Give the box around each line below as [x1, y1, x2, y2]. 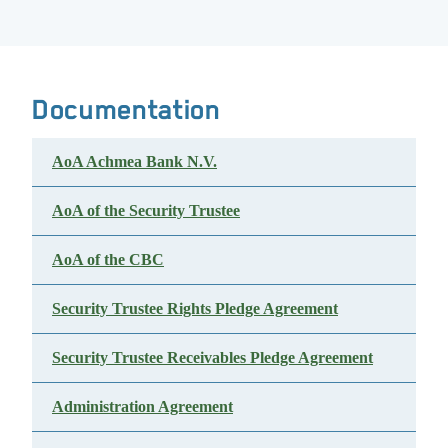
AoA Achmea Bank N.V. [52, 153, 217, 170]
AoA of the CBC [52, 251, 164, 268]
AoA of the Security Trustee [52, 202, 240, 219]
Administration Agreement [52, 398, 233, 415]
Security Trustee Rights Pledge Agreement [52, 300, 338, 317]
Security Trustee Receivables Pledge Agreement [52, 349, 373, 366]
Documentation [32, 92, 221, 127]
